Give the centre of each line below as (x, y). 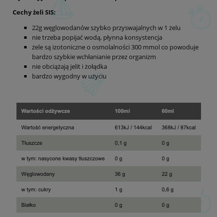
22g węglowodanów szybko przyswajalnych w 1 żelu (106, 27)
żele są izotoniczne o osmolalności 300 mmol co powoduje (115, 47)
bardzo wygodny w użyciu (70, 76)
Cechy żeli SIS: (34, 12)
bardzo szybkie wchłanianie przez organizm (95, 56)
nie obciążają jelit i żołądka (70, 66)
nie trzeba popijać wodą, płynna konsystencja (97, 37)
